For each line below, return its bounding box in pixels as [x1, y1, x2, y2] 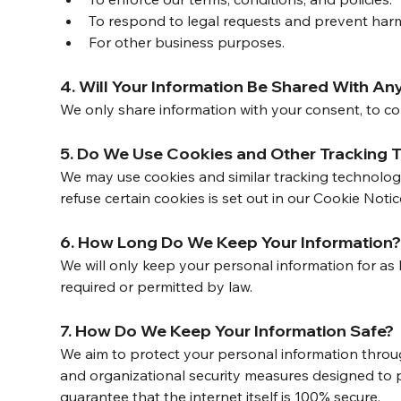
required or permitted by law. [60, 277, 253, 296]
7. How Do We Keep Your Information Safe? [60, 320, 395, 342]
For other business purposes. [89, 33, 286, 52]
